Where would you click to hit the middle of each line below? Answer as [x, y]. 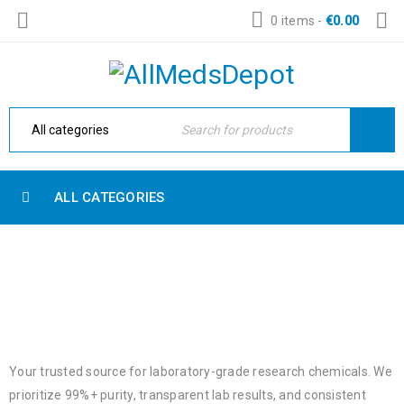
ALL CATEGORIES [110, 197]
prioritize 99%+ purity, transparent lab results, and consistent [188, 395]
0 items [293, 21]
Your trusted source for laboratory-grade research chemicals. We [201, 372]
